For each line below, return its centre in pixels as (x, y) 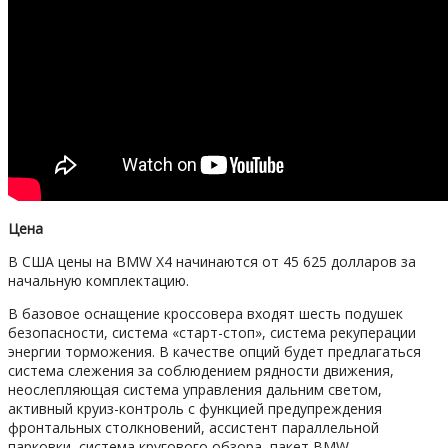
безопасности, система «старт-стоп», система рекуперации (212, 332)
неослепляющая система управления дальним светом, (195, 389)
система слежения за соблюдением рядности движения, (201, 370)
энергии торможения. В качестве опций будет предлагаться (214, 351)
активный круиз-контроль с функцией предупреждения (195, 408)
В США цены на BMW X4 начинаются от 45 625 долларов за (212, 261)
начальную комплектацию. (98, 280)
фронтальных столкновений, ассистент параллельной (193, 427)
